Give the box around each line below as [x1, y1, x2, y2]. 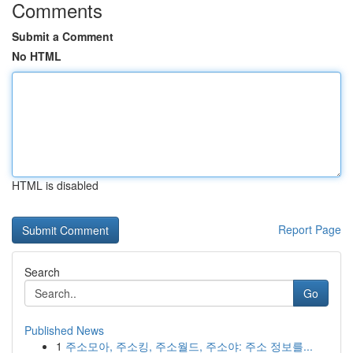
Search [24, 264, 60, 280]
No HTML [12, 48, 61, 64]
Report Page [278, 221, 341, 237]
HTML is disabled [12, 177, 98, 193]
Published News [24, 322, 104, 338]
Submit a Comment [12, 28, 113, 44]
